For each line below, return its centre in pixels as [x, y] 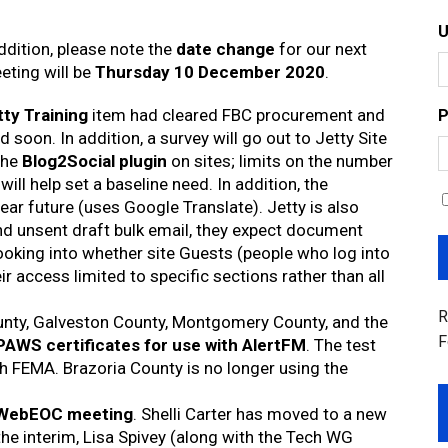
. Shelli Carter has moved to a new [260, 414]
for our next [321, 49]
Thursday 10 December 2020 [210, 72]
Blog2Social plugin [95, 161]
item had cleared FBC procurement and [237, 115]
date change [226, 49]
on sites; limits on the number [280, 161]
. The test [341, 345]
